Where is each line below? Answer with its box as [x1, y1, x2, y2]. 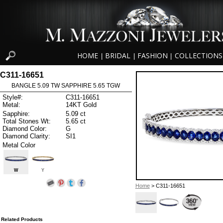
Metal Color [2, 141, 35, 149]
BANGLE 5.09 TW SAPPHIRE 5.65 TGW [11, 82, 120, 89]
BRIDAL [105, 51, 131, 61]
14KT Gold [66, 101, 97, 109]
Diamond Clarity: [2, 132, 50, 140]
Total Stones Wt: [2, 117, 51, 125]
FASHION [137, 51, 168, 61]
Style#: [2, 94, 23, 102]
